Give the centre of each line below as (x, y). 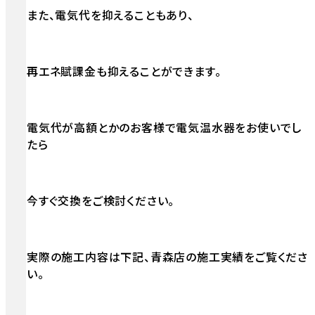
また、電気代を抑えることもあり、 (110, 15)
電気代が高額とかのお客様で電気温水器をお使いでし (165, 128)
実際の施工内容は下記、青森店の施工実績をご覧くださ (167, 257)
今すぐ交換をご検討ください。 (101, 201)
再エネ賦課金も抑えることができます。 (124, 71)
